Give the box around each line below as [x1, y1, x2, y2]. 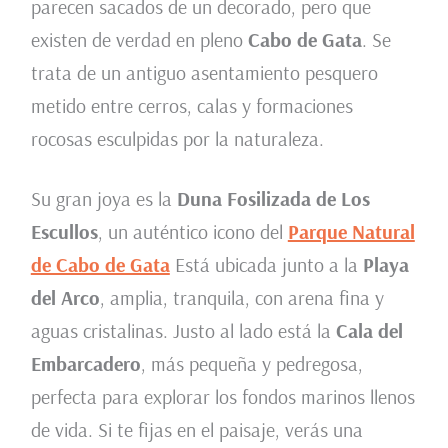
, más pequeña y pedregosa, [140, 351, 363, 377]
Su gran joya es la [30, 186, 177, 212]
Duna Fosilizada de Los [176, 186, 370, 212]
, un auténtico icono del [97, 219, 288, 245]
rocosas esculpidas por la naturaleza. [30, 126, 324, 152]
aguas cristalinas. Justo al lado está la [30, 318, 336, 344]
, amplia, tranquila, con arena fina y [99, 285, 384, 311]
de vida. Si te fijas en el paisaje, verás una [30, 417, 363, 443]
